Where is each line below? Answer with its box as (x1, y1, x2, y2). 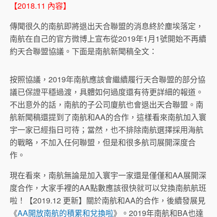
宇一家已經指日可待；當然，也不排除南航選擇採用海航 (10, 124, 203, 135)
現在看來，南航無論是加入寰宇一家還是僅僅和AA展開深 (10, 170, 206, 181)
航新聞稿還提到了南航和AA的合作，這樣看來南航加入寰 (10, 111, 206, 123)
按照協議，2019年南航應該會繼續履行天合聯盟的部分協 (10, 74, 205, 85)
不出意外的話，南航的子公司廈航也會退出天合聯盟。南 (10, 99, 203, 110)
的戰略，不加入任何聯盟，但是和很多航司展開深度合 (10, 137, 196, 148)
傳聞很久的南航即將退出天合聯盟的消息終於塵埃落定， (10, 20, 203, 31)
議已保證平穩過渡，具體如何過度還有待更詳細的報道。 (10, 86, 203, 97)
